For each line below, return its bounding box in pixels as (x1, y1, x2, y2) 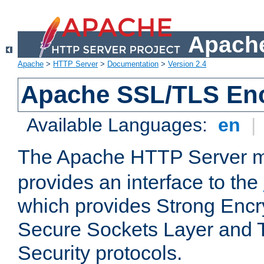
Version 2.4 (168, 60, 206, 69)
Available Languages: (27, 114, 213, 136)
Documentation (107, 60, 159, 69)
